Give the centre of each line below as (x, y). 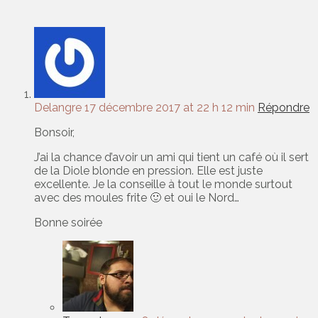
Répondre (284, 108)
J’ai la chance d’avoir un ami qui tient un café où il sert (171, 158)
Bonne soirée (68, 223)
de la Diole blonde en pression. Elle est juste (148, 171)
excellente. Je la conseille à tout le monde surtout (163, 185)
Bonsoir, (54, 133)
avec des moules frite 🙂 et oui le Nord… (137, 198)
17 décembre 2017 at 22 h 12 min (171, 108)
